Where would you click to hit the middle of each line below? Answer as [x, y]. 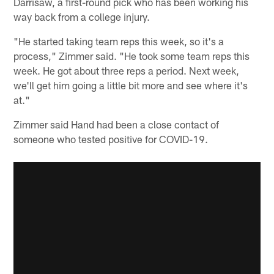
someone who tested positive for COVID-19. [111, 139]
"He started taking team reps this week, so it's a [119, 41]
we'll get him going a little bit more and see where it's [131, 85]
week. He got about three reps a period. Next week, [127, 70]
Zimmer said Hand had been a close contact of [117, 124]
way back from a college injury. [82, 16]
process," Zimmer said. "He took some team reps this [132, 55]
